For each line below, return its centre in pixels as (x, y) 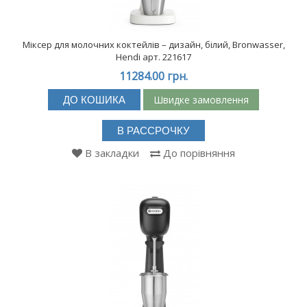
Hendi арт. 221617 (153, 57)
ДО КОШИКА (94, 100)
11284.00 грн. (153, 76)
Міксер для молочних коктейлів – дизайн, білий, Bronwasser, (153, 45)
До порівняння (199, 153)
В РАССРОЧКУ (153, 131)
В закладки (112, 153)
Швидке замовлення (201, 99)
